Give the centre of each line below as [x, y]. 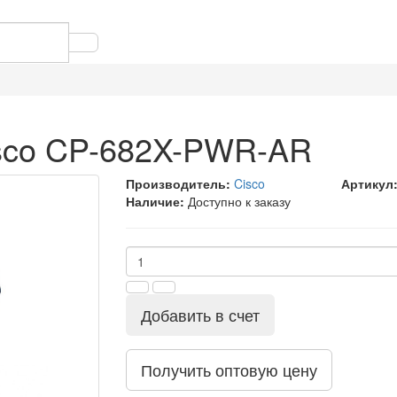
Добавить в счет [200, 315]
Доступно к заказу [239, 201]
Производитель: [178, 183]
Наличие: [155, 201]
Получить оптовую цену [229, 370]
